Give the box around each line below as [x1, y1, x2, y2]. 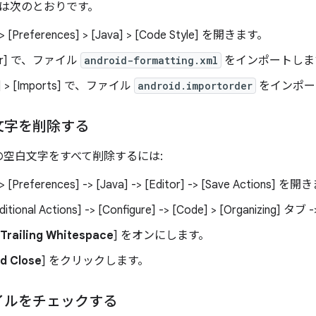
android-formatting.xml [84, 54, 218, 67]
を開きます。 [199, 28, 268, 42]
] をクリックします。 [42, 254, 149, 268]
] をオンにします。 [114, 229, 209, 243]
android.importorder [138, 79, 253, 92]
